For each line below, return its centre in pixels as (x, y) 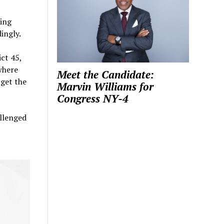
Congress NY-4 (93, 99)
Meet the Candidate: (106, 75)
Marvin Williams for (105, 87)
